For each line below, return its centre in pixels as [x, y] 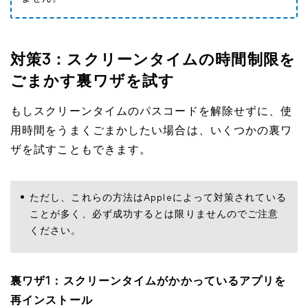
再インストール [52, 301]
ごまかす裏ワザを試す [93, 82]
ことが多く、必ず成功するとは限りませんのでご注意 [154, 215]
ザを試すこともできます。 [81, 151]
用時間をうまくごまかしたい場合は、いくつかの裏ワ [152, 131]
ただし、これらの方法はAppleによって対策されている [158, 198]
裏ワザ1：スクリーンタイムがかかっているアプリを [148, 282]
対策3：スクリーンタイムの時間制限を [153, 61]
